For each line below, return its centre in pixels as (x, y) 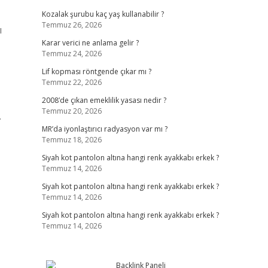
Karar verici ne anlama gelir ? (90, 43)
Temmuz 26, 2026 (71, 25)
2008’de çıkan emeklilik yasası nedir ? (104, 100)
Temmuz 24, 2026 (71, 54)
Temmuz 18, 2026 (71, 140)
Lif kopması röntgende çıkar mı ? (96, 71)
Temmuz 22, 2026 (71, 82)
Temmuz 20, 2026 (71, 111)
